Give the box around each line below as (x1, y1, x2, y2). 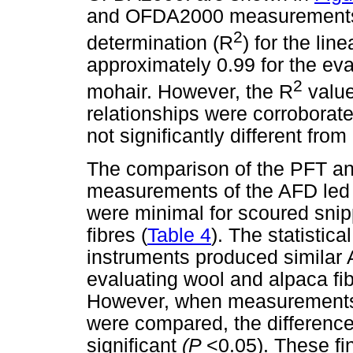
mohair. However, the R (87, 81, 293, 103)
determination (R (87, 32, 233, 54)
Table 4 (147, 224, 211, 246)
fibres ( (87, 224, 147, 246)
